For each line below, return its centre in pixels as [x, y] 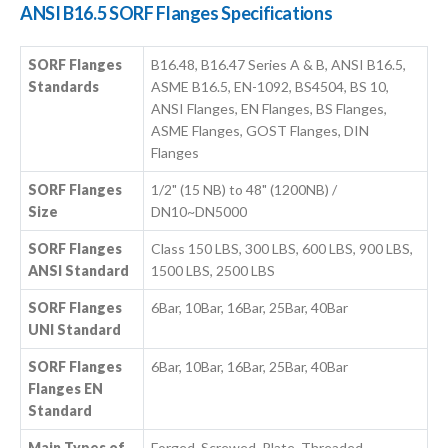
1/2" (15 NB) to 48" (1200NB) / [244, 190]
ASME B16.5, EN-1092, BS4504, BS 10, [270, 87]
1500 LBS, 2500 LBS [213, 271]
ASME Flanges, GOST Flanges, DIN [260, 131]
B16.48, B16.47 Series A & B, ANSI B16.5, [279, 65]
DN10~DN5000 [199, 212]
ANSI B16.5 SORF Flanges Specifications [176, 13]
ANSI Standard [79, 271]
